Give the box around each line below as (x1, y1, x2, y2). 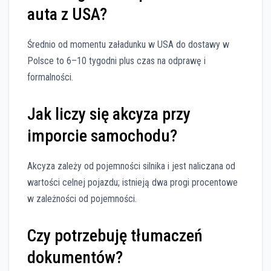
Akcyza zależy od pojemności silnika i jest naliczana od (27, 160, 235, 172)
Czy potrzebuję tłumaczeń (27, 225, 203, 246)
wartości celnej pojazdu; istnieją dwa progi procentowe (27, 176, 238, 188)
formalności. (27, 71, 73, 83)
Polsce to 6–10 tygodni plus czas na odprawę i (27, 55, 206, 67)
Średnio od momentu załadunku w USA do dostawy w (27, 39, 229, 51)
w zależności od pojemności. (27, 192, 137, 204)
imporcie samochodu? (27, 126, 177, 146)
